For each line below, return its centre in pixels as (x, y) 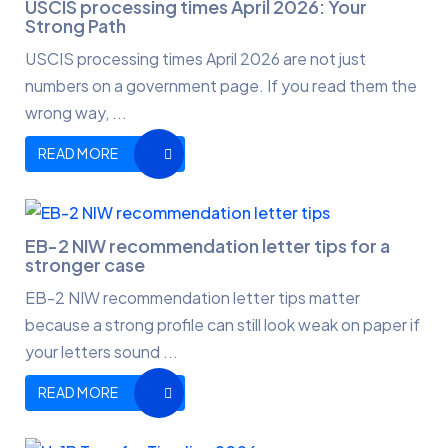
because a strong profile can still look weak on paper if (222, 324)
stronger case (85, 264)
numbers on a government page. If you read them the (221, 85)
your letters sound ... (101, 351)
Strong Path (75, 25)
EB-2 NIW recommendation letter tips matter (192, 297)
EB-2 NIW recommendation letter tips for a (207, 245)
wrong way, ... (76, 112)
